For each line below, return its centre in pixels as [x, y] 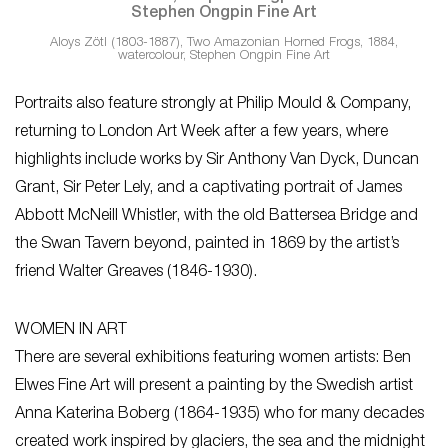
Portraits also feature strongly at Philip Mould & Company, [213, 104]
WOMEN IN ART [71, 330]
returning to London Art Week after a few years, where [201, 132]
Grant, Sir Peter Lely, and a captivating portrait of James [208, 188]
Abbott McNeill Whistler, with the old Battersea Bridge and [216, 216]
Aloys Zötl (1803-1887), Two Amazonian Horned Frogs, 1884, [224, 43]
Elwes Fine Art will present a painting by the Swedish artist [214, 386]
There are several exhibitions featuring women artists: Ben [213, 358]
